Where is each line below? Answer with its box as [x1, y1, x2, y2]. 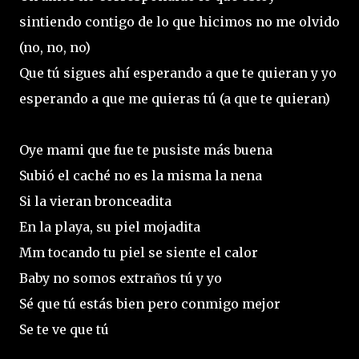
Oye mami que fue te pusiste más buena [19, 141, 272, 158]
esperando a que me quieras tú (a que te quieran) [19, 90, 330, 107]
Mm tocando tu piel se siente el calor [19, 244, 258, 260]
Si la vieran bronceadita [19, 192, 171, 209]
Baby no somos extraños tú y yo [19, 269, 222, 286]
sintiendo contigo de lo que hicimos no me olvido [19, 13, 340, 30]
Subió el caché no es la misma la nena [19, 167, 262, 184]
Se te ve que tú [19, 321, 109, 337]
